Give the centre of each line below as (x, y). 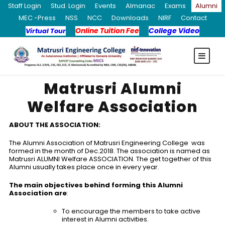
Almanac (140, 6)
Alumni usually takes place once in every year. (84, 167)
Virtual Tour (46, 31)
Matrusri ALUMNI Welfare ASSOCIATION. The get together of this (110, 159)
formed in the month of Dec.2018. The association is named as (109, 151)
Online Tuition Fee (107, 31)
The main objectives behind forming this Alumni (96, 185)
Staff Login (24, 6)
